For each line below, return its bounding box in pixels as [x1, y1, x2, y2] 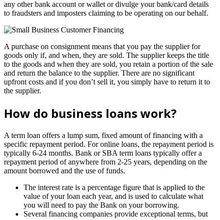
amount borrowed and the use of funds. [4, 166, 125, 175]
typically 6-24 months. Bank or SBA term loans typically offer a [4, 149, 202, 158]
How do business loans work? [4, 105, 177, 122]
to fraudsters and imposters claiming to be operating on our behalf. [4, 9, 208, 18]
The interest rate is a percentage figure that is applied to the [24, 183, 205, 192]
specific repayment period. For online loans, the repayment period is [4, 140, 214, 149]
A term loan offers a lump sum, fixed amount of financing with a [4, 131, 203, 140]
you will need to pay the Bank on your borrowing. [24, 201, 179, 210]
